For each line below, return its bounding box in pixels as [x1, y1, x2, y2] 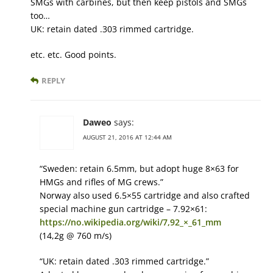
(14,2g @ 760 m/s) [40, 230, 112, 242]
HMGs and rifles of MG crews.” [40, 176, 163, 188]
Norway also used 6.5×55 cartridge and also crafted [40, 190, 250, 202]
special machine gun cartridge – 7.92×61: [40, 203, 207, 215]
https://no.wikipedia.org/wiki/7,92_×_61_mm [40, 216, 221, 229]
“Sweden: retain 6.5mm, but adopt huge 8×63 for [40, 163, 239, 175]
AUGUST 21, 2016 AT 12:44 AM [83, 133, 172, 142]
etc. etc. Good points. [30, 49, 116, 61]
